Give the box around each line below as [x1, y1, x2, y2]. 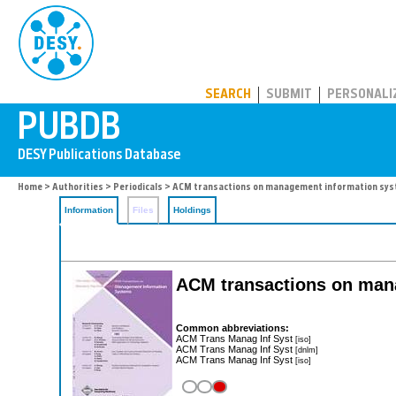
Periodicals [113, 183, 163, 193]
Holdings [173, 205, 211, 215]
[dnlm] [295, 344, 318, 354]
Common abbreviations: [176, 322, 289, 333]
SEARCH [205, 88, 251, 102]
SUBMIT [266, 88, 312, 102]
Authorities [52, 183, 103, 193]
